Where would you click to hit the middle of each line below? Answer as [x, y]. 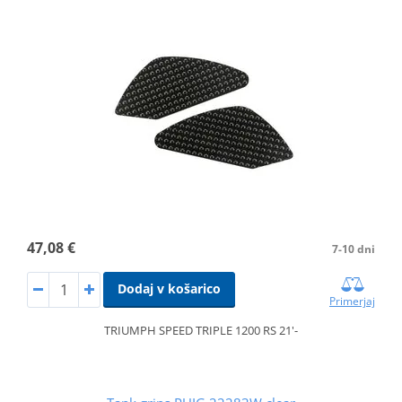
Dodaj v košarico [169, 288]
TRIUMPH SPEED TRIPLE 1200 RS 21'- [201, 330]
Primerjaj [353, 301]
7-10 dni [354, 249]
